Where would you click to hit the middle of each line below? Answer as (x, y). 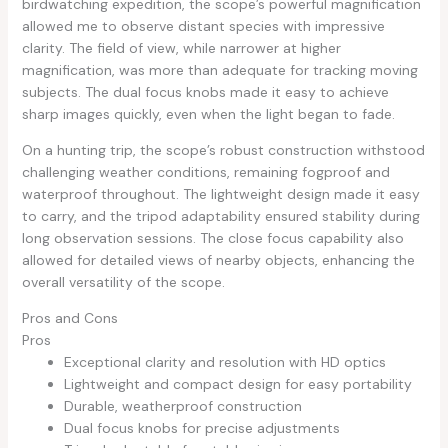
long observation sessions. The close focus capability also (212, 237)
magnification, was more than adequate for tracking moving (219, 69)
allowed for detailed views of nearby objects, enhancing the (218, 259)
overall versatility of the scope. (123, 281)
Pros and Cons (69, 317)
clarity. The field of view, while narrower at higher (181, 47)
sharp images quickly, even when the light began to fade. (208, 113)
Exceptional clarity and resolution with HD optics (224, 361)
